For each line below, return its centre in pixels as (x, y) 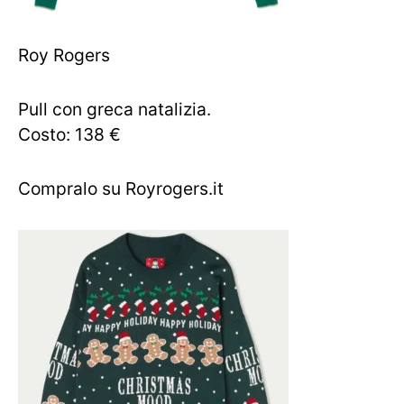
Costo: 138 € (69, 134)
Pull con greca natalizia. (115, 109)
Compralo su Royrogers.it (121, 188)
